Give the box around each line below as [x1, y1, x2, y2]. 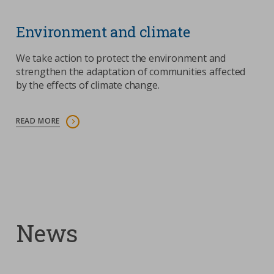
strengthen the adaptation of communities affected [16, 64, 246, 78]
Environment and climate [16, 21, 190, 42]
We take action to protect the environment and [16, 51, 226, 65]
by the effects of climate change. [16, 78, 160, 92]
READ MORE [16, 116, 60, 127]
